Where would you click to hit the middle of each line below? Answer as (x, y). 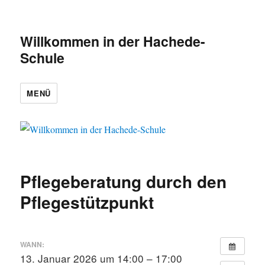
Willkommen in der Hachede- (113, 41)
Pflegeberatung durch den (124, 182)
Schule (43, 58)
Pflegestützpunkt (87, 202)
